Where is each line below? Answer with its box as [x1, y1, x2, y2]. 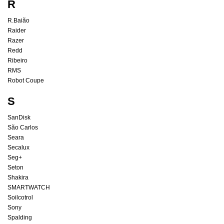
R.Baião [7, 17, 29, 24]
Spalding [7, 214, 32, 221]
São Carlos [7, 124, 38, 131]
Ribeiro [7, 57, 27, 64]
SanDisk [7, 114, 30, 121]
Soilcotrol [7, 194, 33, 201]
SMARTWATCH [7, 184, 50, 191]
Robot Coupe [7, 77, 44, 84]
